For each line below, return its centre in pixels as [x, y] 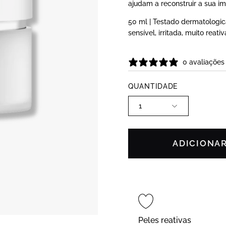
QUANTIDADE [153, 87]
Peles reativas [165, 220]
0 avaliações [204, 62]
